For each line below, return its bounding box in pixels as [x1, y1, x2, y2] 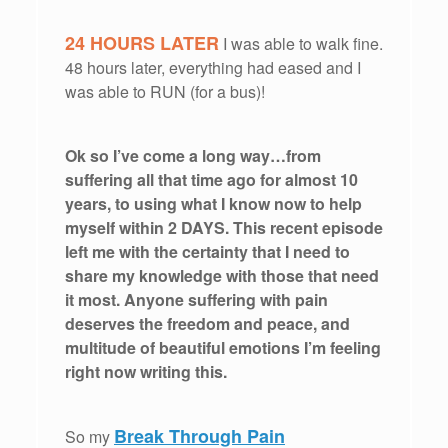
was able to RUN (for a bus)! [65, 80, 265, 104]
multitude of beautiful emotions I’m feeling [65, 336, 381, 360]
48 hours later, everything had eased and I [65, 56, 361, 80]
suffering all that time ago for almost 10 [65, 168, 358, 192]
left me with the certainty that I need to [65, 240, 350, 264]
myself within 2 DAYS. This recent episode [65, 216, 383, 240]
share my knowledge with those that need [65, 264, 379, 288]
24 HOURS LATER [65, 30, 219, 57]
